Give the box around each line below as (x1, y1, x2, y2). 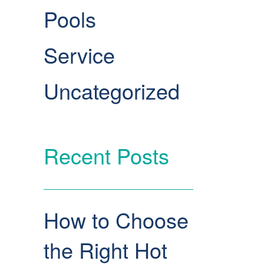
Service (44, 39, 115, 70)
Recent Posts (44, 140, 170, 170)
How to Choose (44, 204, 189, 235)
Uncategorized (44, 75, 180, 105)
